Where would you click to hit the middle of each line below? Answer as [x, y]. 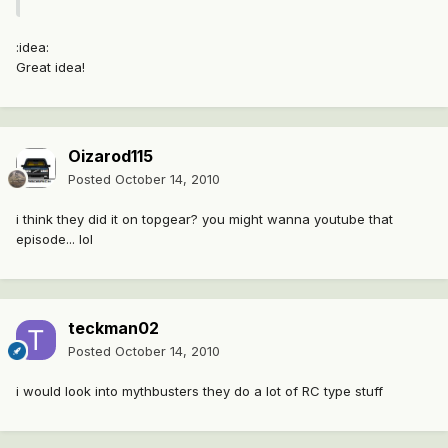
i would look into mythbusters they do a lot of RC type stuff [199, 391]
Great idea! [50, 67]
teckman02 [113, 328]
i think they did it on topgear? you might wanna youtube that [204, 219]
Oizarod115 [110, 156]
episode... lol [54, 239]
